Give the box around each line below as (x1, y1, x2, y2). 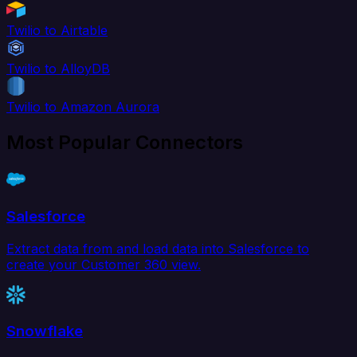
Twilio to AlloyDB (6, 61, 110, 77)
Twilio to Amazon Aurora (6, 99, 159, 116)
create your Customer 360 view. (6, 256, 201, 273)
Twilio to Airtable (6, 22, 108, 39)
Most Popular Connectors (6, 131, 243, 155)
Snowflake (6, 322, 83, 341)
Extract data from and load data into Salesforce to (6, 240, 309, 257)
